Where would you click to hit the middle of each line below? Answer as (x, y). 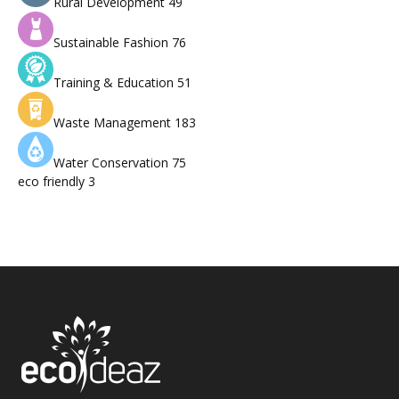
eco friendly (53, 182)
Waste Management (114, 123)
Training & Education (115, 83)
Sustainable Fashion (113, 43)
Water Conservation (113, 163)
